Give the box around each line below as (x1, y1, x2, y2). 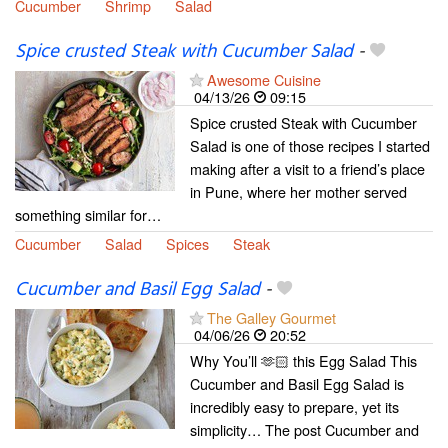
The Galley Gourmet (207, 306, 336, 328)
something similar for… (15, 203, 161, 225)
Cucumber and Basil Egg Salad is (190, 372, 404, 394)
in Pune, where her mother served (190, 180, 407, 202)
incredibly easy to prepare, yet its (190, 395, 399, 417)
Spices (166, 232, 209, 254)
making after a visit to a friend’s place (190, 157, 425, 179)
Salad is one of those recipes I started (190, 134, 430, 156)
